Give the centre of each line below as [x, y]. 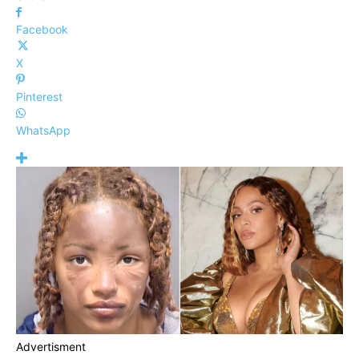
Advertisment [51, 347]
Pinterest [39, 97]
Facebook [42, 29]
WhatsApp [43, 130]
